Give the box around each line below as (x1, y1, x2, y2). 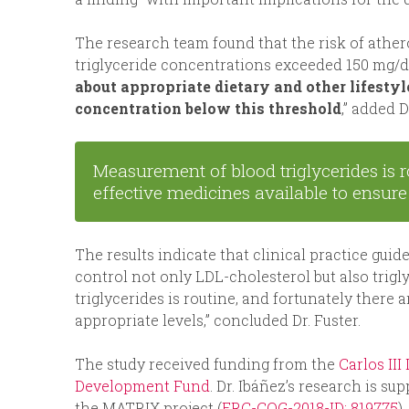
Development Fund (75, 376, 210, 396)
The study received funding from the (75, 354, 339, 374)
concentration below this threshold (75, 99, 341, 119)
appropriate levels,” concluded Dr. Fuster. (75, 310, 361, 330)
